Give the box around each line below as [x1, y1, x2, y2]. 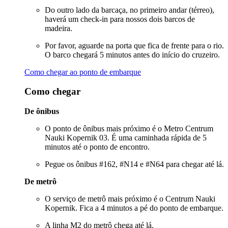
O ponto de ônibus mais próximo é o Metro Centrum [45, 124, 213, 133]
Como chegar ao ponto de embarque [24, 67, 141, 76]
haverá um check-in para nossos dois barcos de [45, 14, 195, 23]
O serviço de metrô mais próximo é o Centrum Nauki [45, 194, 215, 204]
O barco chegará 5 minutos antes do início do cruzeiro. [45, 50, 220, 59]
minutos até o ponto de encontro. [45, 142, 150, 152]
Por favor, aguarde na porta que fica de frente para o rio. [45, 41, 224, 50]
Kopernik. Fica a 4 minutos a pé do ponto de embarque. [45, 204, 223, 213]
